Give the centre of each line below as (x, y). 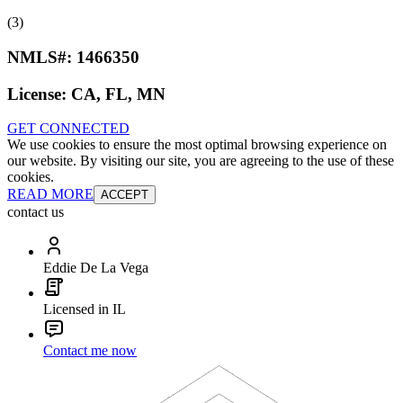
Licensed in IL (85, 309)
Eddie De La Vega (96, 268)
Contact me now (90, 351)
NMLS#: (42, 57)
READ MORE (50, 194)
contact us (36, 212)
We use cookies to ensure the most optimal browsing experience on (197, 145)
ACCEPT (125, 195)
